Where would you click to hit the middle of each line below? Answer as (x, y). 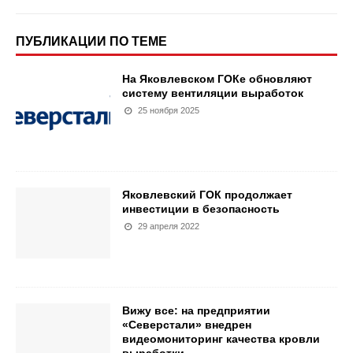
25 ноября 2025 (169, 111)
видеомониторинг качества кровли (221, 339)
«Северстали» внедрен (187, 325)
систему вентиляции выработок (213, 93)
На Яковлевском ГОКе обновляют (217, 79)
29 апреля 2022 (169, 227)
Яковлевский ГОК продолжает (207, 195)
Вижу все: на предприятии (196, 311)
